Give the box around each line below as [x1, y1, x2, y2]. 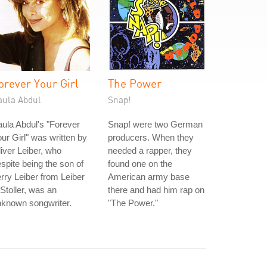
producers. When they [108, 132, 194, 142]
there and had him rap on [108, 185, 204, 195]
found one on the [108, 159, 172, 169]
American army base [108, 172, 190, 182]
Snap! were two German [108, 119, 203, 129]
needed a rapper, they [108, 145, 192, 156]
